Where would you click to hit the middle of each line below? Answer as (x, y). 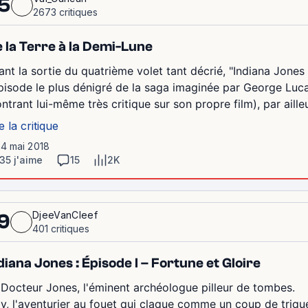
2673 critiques (65, 12)
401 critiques (61, 228)
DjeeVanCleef (65, 214)
